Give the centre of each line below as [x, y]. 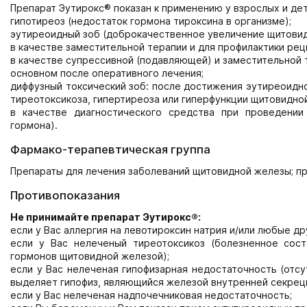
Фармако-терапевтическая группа [110, 149]
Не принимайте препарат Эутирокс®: [106, 217]
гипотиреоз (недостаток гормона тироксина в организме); [151, 21]
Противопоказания [65, 195]
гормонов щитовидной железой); [90, 256]
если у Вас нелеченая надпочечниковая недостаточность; [151, 295]
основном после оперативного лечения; [107, 73]
